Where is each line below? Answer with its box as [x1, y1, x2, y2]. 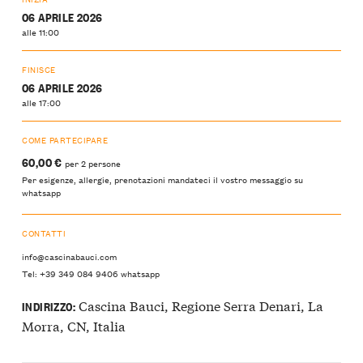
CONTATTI [22, 226, 66, 241]
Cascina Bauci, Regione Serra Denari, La [75, 295, 323, 314]
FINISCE [22, 62, 56, 76]
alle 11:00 [22, 23, 59, 39]
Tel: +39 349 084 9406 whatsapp [22, 265, 160, 280]
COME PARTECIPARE [22, 132, 109, 147]
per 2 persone [62, 155, 121, 170]
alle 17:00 [22, 94, 61, 109]
